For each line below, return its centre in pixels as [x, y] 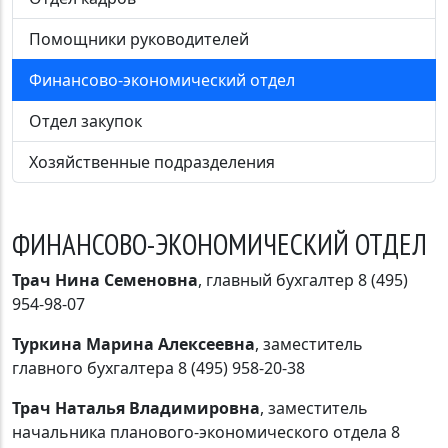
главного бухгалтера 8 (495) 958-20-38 [158, 367]
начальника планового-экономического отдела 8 [206, 431]
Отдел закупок [85, 120]
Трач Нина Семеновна [105, 279]
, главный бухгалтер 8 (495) [303, 279]
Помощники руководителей [139, 38]
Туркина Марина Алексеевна [133, 343]
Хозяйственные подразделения [152, 161]
